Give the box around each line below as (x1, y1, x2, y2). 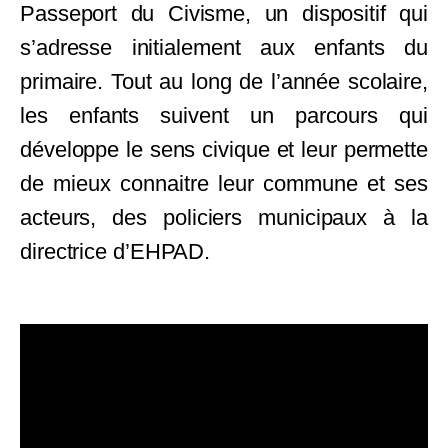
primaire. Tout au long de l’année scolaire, (20, 69, 428, 95)
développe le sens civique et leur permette (20, 137, 428, 163)
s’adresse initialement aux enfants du (20, 35, 428, 61)
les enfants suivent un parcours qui (20, 103, 428, 129)
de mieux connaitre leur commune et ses (20, 171, 428, 197)
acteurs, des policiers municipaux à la (20, 205, 428, 231)
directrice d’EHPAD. (20, 239, 216, 265)
